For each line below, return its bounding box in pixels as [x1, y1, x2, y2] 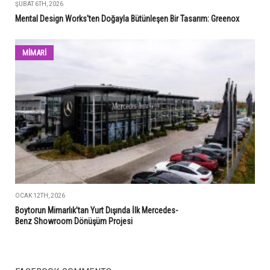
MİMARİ [22, 48, 46, 57]
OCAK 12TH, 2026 [15, 192, 65, 199]
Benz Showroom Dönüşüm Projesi [15, 216, 133, 226]
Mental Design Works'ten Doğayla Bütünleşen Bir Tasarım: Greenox [15, 13, 241, 24]
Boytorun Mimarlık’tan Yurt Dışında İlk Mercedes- [15, 205, 178, 215]
